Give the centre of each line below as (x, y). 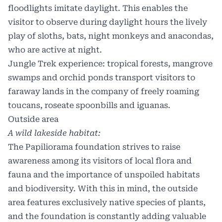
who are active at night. (55, 50)
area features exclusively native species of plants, (107, 203)
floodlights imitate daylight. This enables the (98, 8)
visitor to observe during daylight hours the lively (108, 22)
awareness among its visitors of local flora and (100, 161)
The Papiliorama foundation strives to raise (94, 147)
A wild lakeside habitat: (54, 133)
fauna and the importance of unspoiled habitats (104, 175)
